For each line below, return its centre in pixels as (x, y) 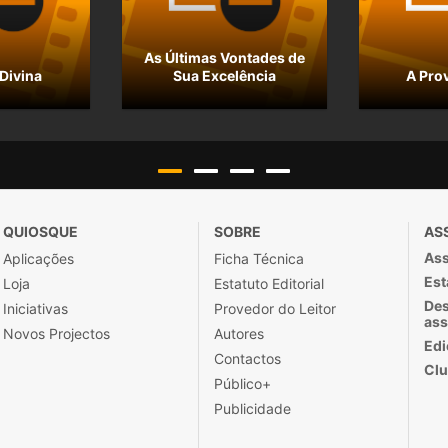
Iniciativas (36, 309)
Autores (238, 334)
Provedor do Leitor (274, 309)
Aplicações (39, 259)
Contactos (247, 359)
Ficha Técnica (258, 259)
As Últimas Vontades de (224, 58)
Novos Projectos (57, 334)
